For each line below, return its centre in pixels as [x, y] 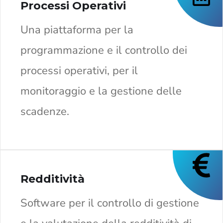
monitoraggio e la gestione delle [101, 91]
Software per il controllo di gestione [110, 203]
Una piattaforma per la [77, 30]
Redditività [53, 179]
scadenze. [45, 111]
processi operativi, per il [79, 70]
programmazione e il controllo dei [104, 50]
